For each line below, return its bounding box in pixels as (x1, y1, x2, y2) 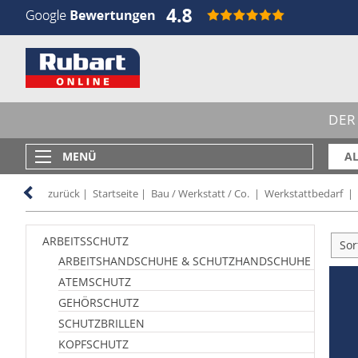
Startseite (93, 186, 138, 201)
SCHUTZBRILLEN (58, 316, 145, 331)
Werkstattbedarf (265, 186, 343, 201)
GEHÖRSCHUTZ (58, 295, 139, 310)
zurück (48, 186, 80, 201)
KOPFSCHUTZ (58, 336, 129, 352)
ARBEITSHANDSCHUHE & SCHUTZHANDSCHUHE (58, 253, 311, 268)
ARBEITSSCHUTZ (42, 233, 129, 249)
